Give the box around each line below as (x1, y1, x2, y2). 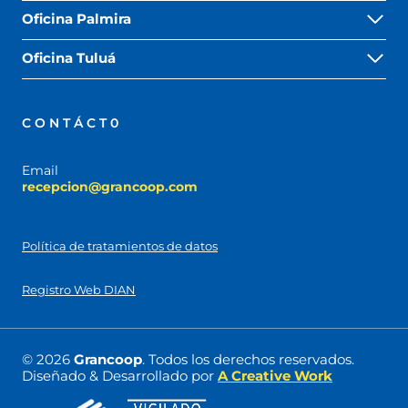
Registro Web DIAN (22, 282, 136, 297)
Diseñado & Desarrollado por (22, 367, 218, 385)
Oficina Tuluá (22, 48, 116, 66)
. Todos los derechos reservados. (142, 351, 354, 369)
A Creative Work (218, 367, 332, 385)
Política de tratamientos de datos (22, 239, 218, 253)
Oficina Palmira (22, 9, 131, 27)
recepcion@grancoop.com (22, 178, 198, 195)
